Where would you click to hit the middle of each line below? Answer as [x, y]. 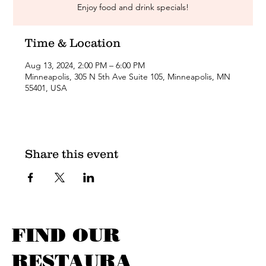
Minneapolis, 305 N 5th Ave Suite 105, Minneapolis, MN [128, 77]
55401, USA [46, 88]
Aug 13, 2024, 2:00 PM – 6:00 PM [85, 65]
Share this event [72, 154]
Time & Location [73, 43]
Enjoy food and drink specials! [133, 7]
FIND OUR [66, 235]
